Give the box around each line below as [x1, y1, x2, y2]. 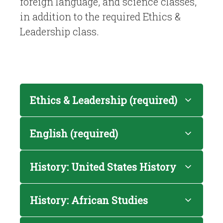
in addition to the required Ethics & [20, 10, 181, 23]
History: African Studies [30, 194, 148, 207]
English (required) [30, 127, 118, 140]
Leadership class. [20, 25, 99, 38]
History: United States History [30, 160, 176, 173]
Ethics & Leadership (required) [30, 94, 177, 107]
